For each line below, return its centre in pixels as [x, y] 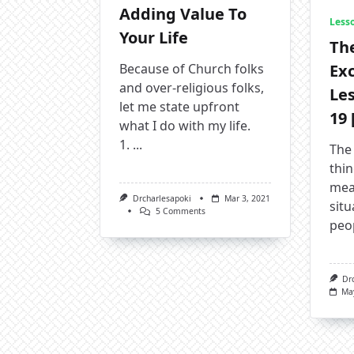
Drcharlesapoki [162, 198]
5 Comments [181, 211]
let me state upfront [179, 106]
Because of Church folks [192, 68]
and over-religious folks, [192, 87]
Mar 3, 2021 [247, 198]
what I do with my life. [185, 125]
